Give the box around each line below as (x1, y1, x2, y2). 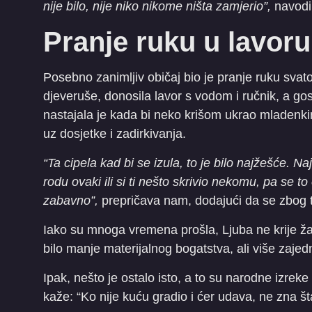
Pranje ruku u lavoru (43, 26, 311, 57)
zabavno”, (43, 194, 98, 208)
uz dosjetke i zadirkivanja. (43, 127, 186, 141)
